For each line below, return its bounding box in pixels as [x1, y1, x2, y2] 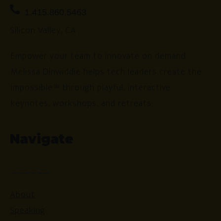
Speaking [10, 203, 45, 218]
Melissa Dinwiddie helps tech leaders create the [11, 64, 202, 79]
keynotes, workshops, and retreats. [11, 96, 153, 111]
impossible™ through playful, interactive [11, 80, 171, 95]
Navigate [10, 131, 74, 147]
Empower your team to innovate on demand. [11, 48, 187, 64]
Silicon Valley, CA [10, 23, 76, 38]
